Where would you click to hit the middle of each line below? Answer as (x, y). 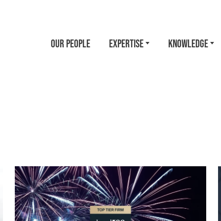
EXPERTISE (126, 43)
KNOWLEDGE (188, 43)
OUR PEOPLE (71, 43)
